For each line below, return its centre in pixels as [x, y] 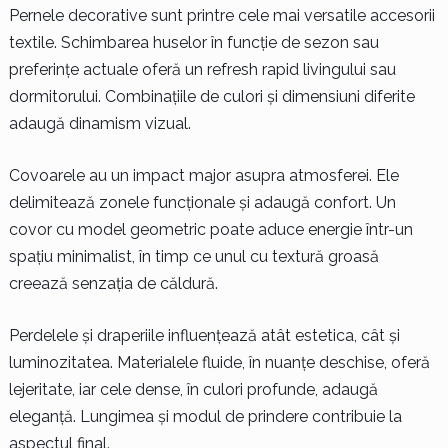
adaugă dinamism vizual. [99, 123]
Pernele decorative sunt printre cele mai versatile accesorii [221, 15]
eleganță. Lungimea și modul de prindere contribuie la [205, 416]
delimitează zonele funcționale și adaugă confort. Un [202, 202]
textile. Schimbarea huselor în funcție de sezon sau [193, 42]
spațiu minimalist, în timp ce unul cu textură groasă [193, 256]
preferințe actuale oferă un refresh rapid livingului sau [202, 69]
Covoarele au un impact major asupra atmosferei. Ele [203, 175]
